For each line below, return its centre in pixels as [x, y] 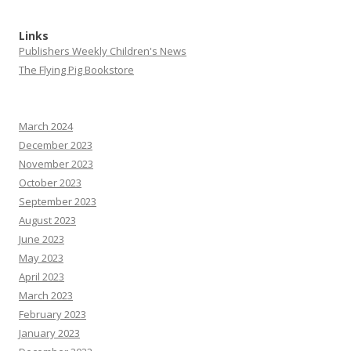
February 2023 [52, 314]
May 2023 [41, 258]
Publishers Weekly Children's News [103, 51]
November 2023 [56, 164]
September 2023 [58, 201]
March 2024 [46, 126]
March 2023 [46, 295]
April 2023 [42, 277]
